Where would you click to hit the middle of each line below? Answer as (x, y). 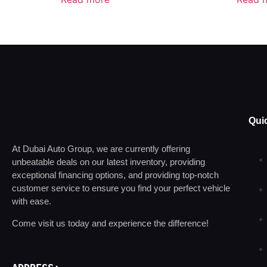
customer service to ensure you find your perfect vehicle (121, 188)
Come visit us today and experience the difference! (110, 223)
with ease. (32, 201)
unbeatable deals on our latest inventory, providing (108, 162)
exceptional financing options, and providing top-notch (115, 175)
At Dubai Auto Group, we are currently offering (101, 149)
